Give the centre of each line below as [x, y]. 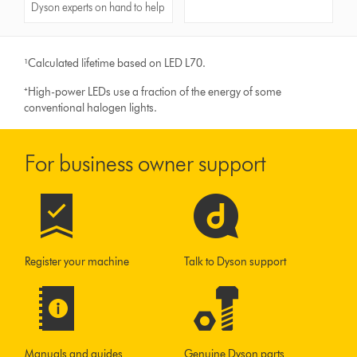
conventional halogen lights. [91, 108]
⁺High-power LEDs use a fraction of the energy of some [153, 92]
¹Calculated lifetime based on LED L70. [115, 64]
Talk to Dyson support [235, 262]
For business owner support [146, 164]
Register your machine [77, 262]
